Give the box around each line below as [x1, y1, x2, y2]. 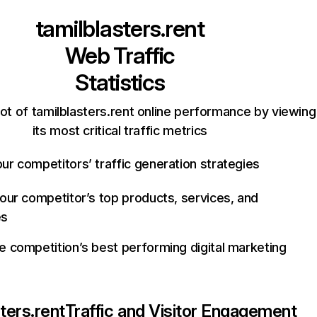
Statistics [75, 69, 165, 96]
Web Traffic [65, 42, 175, 69]
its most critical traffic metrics [32, 123, 207, 138]
